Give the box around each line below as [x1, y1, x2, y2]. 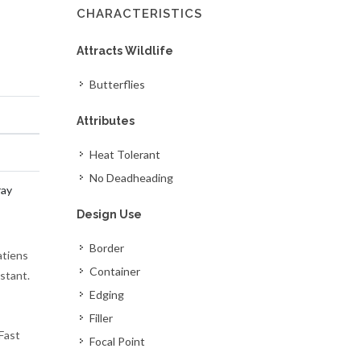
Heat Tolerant [89, 147, 161, 161]
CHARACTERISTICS [77, 6, 203, 21]
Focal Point [89, 334, 146, 348]
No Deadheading [89, 171, 174, 185]
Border [89, 241, 125, 255]
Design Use [77, 208, 143, 221]
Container [89, 264, 141, 278]
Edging [89, 288, 125, 301]
